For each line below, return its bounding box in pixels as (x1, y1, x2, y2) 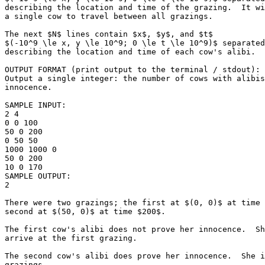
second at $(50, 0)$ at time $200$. (5, 206, 166, 216)
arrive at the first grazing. (5, 233, 137, 243)
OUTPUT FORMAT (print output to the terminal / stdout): (5, 64, 260, 74)
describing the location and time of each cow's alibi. (5, 47, 256, 56)
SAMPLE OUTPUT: (5, 171, 76, 180)
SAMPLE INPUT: (5, 100, 66, 109)
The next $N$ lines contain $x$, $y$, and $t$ (5, 29, 213, 38)
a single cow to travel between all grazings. (5, 11, 213, 21)
